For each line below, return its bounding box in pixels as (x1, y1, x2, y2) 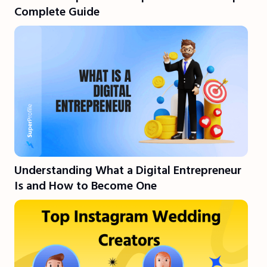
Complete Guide (14, 3, 100, 20)
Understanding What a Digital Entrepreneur (14, 162, 241, 179)
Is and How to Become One (14, 177, 157, 194)
